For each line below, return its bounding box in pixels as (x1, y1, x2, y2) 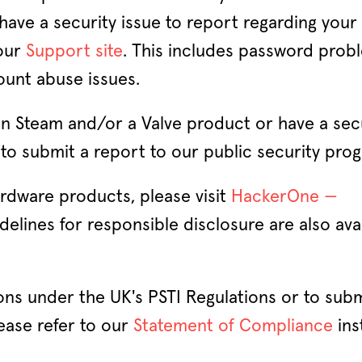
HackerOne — (231, 188, 338, 206)
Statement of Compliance (133, 318, 333, 335)
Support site (26, 43, 123, 61)
